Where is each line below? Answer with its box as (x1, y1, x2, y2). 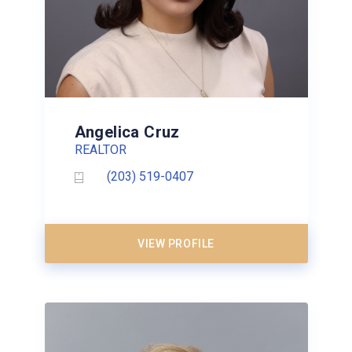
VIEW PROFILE (137, 236, 214, 250)
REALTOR (74, 141, 126, 157)
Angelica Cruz (74, 122, 180, 141)
